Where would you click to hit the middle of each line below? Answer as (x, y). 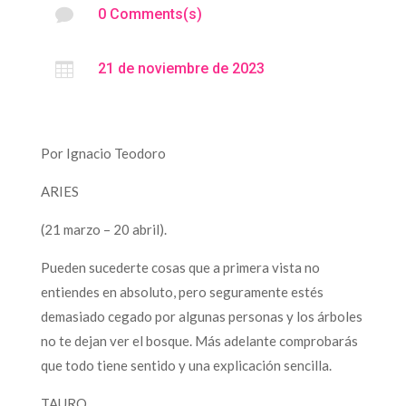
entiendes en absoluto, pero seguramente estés (182, 291)
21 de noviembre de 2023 (181, 68)
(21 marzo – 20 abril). (105, 229)
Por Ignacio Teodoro (103, 153)
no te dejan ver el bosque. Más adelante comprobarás (199, 340)
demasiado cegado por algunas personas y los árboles (201, 316)
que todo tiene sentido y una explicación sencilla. (188, 365)
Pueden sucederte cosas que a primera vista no (180, 267)
